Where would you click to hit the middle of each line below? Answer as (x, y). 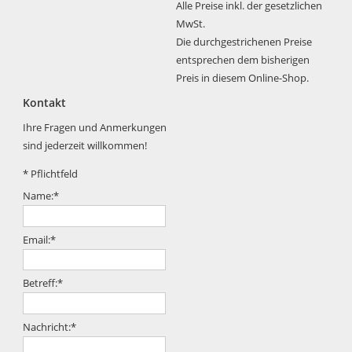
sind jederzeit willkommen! (85, 146)
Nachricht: (47, 326)
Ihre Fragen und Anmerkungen (95, 128)
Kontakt (45, 102)
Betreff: (40, 283)
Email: (37, 239)
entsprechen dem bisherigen (242, 59)
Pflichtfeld (55, 174)
